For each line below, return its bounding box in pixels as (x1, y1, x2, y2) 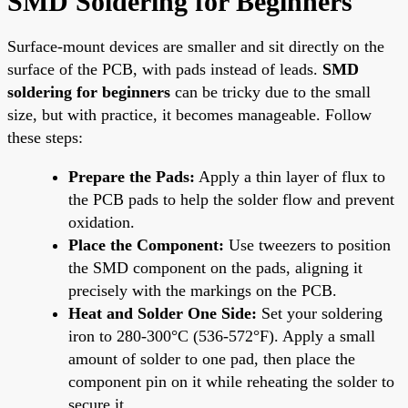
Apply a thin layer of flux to (195, 167, 385, 186)
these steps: (7, 127, 83, 147)
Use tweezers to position (224, 235, 391, 254)
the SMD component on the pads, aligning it (68, 258, 362, 277)
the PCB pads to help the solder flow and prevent (68, 189, 394, 209)
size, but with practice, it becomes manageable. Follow (7, 105, 372, 124)
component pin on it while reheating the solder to (68, 372, 394, 391)
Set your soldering (257, 303, 382, 322)
